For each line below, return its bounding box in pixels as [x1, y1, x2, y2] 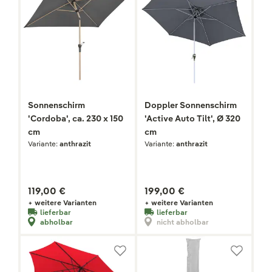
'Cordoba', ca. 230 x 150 [28, 113, 123, 124]
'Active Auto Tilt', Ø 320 [144, 113, 240, 124]
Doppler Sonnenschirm [144, 100, 237, 111]
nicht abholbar [157, 217, 209, 226]
